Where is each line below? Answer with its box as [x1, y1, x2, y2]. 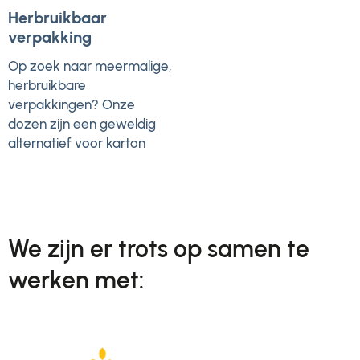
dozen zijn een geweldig [8, 116, 156, 133]
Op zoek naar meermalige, [8, 58, 172, 75]
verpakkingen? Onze [8, 96, 135, 113]
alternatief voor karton [8, 135, 145, 152]
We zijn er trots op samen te [8, 234, 309, 264]
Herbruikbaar [8, 8, 107, 28]
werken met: [8, 265, 144, 296]
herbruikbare [8, 77, 86, 94]
